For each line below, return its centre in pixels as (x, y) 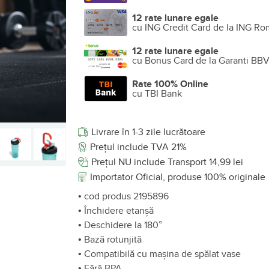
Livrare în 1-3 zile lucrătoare (149, 132)
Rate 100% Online (170, 84)
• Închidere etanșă (116, 211)
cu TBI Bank (157, 93)
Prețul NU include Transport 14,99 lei (168, 162)
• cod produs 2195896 (123, 196)
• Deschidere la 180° (120, 225)
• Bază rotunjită (110, 240)
